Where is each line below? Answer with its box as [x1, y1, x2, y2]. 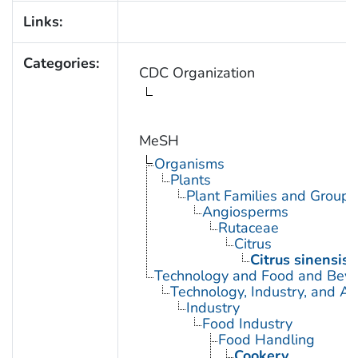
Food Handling [217, 329, 315, 349]
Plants [169, 169, 211, 189]
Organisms [153, 153, 225, 173]
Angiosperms [201, 201, 288, 221]
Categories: [22, 53, 99, 73]
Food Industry [201, 313, 292, 333]
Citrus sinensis [249, 249, 349, 269]
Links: [22, 11, 62, 31]
